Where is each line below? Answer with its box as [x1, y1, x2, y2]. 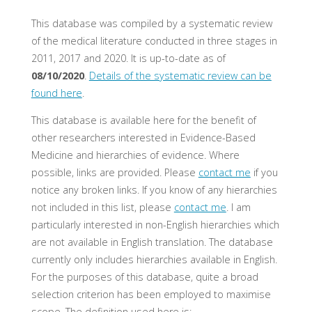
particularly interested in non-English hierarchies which [31, 218, 279, 232]
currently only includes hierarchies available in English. [31, 253, 277, 267]
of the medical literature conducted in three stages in [31, 34, 277, 48]
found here [31, 86, 82, 100]
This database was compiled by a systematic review [31, 17, 272, 31]
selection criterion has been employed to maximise [31, 288, 271, 302]
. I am [226, 201, 251, 214]
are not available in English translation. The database [31, 235, 273, 249]
